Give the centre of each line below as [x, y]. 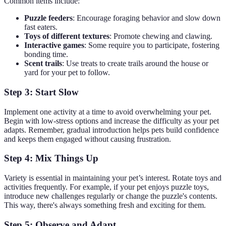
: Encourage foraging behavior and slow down [147, 18]
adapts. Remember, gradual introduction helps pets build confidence [111, 130]
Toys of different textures [67, 36]
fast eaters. [41, 27]
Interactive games [54, 45]
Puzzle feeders [48, 18]
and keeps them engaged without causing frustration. [88, 139]
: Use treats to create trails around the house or [135, 64]
